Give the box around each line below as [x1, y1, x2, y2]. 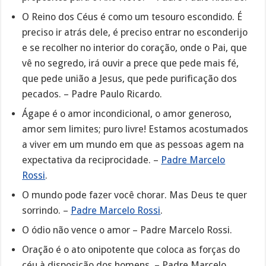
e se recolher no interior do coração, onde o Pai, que [22, 42, 248, 53]
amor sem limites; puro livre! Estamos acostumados [22, 123, 249, 135]
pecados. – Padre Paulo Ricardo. [22, 88, 163, 100]
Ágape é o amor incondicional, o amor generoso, [22, 107, 232, 119]
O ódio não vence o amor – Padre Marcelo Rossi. [22, 224, 233, 236]
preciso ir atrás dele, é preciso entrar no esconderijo [22, 26, 248, 38]
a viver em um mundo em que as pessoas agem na [22, 138, 245, 150]
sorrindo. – [22, 204, 71, 216]
